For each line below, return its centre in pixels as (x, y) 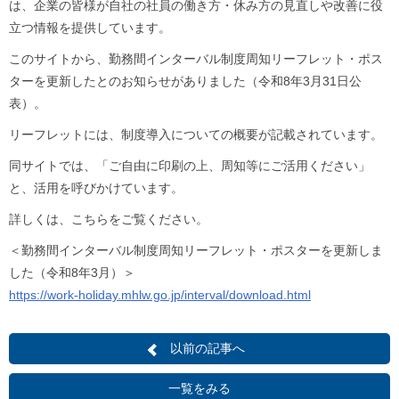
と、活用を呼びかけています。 (96, 188)
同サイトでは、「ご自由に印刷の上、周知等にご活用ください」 (190, 166)
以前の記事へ (208, 349)
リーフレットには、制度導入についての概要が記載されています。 (196, 135)
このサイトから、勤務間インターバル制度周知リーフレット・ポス (196, 59)
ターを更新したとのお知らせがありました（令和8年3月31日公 (185, 81)
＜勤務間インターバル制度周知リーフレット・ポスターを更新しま (196, 251)
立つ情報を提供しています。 (90, 28)
